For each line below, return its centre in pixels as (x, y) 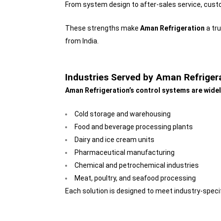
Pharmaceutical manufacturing (125, 153)
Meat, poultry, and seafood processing (135, 178)
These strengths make (103, 28)
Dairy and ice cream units (114, 140)
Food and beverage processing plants (134, 127)
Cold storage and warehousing (123, 114)
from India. (82, 41)
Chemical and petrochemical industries (137, 166)
